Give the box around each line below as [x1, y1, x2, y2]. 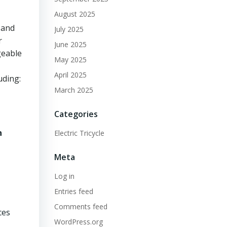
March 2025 [54, 85, 93, 95]
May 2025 [54, 55, 87, 64]
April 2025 [54, 70, 87, 80]
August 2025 [54, 9, 95, 19]
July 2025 [54, 24, 84, 34]
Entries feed [54, 186, 93, 196]
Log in [54, 171, 74, 181]
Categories [54, 108, 98, 120]
